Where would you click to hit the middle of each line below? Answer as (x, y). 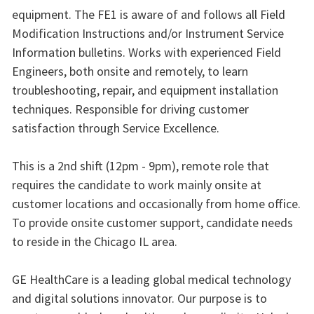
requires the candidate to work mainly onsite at (136, 185)
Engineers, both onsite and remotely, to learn (130, 71)
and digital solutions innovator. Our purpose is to (139, 299)
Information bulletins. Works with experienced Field (146, 53)
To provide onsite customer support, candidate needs (152, 223)
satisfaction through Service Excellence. (115, 128)
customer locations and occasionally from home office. (156, 204)
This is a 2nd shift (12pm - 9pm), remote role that (140, 166)
